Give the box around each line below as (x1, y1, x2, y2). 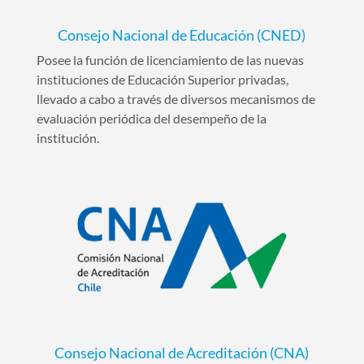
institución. (36, 129, 99, 145)
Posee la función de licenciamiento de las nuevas (36, 51, 304, 67)
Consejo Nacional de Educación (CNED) (58, 25, 306, 44)
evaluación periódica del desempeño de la (36, 110, 266, 126)
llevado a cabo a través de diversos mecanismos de (36, 90, 315, 106)
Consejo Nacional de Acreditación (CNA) (54, 344, 310, 362)
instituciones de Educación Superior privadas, (36, 71, 288, 87)
